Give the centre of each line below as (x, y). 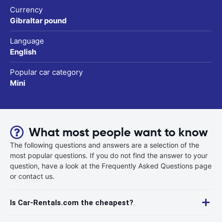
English (23, 52)
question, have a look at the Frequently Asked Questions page (111, 166)
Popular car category (46, 72)
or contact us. (32, 176)
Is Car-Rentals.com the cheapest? (72, 202)
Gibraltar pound (38, 20)
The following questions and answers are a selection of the (105, 145)
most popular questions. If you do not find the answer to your (109, 155)
